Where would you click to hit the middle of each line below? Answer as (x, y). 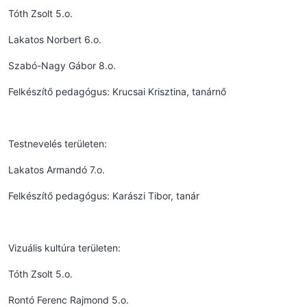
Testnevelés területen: (58, 143)
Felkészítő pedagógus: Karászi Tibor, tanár (104, 195)
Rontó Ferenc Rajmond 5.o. (69, 299)
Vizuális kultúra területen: (64, 247)
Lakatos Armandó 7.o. (57, 169)
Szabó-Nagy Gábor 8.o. (62, 65)
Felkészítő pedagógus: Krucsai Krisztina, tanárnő (117, 91)
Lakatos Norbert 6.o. (55, 39)
